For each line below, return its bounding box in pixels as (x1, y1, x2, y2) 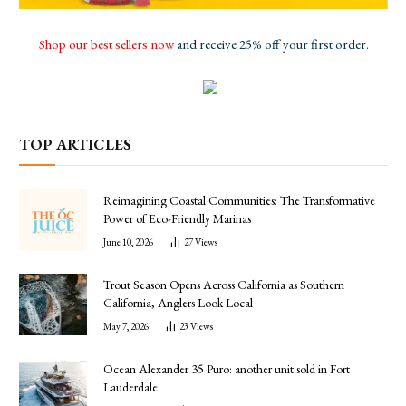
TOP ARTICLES (19, 133, 131, 154)
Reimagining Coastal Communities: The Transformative (103, 191, 375, 208)
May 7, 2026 (103, 320, 149, 333)
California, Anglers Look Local (103, 295, 253, 312)
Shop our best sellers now (38, 34, 174, 53)
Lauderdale (103, 379, 158, 396)
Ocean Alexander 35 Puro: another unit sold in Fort (103, 361, 350, 378)
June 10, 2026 (103, 235, 153, 248)
